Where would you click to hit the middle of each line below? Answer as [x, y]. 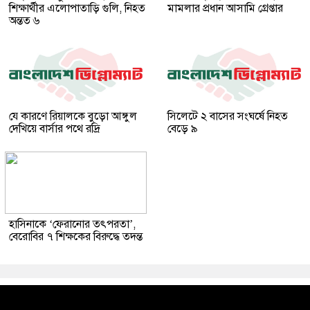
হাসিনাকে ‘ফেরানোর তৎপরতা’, [72, 224]
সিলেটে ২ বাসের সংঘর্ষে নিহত [228, 116]
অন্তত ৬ [24, 20]
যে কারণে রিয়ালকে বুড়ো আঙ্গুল [73, 116]
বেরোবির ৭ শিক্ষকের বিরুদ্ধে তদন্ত [76, 236]
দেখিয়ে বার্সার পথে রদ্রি [55, 128]
